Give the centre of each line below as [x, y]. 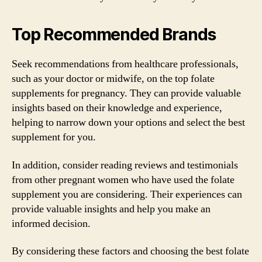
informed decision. [51, 223]
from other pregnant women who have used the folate [123, 180]
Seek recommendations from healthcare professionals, [125, 64]
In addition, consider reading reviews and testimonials [125, 165]
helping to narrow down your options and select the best [128, 123]
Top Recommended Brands [114, 35]
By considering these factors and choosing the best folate [130, 251]
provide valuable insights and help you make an [111, 209]
